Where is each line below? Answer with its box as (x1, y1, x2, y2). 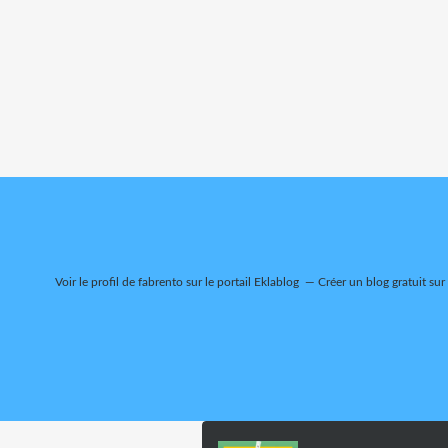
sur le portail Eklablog (183, 276, 299, 288)
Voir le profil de (55, 276, 138, 288)
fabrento (138, 276, 183, 288)
